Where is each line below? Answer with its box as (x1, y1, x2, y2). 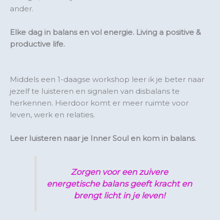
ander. (10, 3, 33, 13)
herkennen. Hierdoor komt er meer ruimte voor (10, 98, 189, 108)
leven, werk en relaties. (10, 110, 95, 119)
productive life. (10, 39, 65, 49)
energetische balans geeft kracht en (47, 179, 192, 189)
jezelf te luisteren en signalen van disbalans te (10, 86, 180, 96)
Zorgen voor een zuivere (71, 167, 168, 177)
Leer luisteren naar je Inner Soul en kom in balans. (10, 133, 196, 143)
